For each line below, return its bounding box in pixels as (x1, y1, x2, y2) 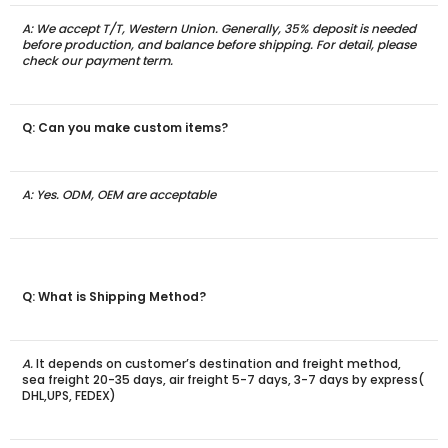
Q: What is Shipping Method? (22, 288, 206, 306)
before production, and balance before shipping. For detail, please (22, 36, 416, 54)
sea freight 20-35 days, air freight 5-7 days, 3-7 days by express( (22, 371, 424, 389)
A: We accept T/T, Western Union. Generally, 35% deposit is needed (22, 20, 416, 38)
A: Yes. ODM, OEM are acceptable (22, 186, 216, 204)
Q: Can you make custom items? (22, 119, 228, 137)
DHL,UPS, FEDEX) (22, 387, 116, 405)
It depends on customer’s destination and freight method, (33, 355, 401, 373)
